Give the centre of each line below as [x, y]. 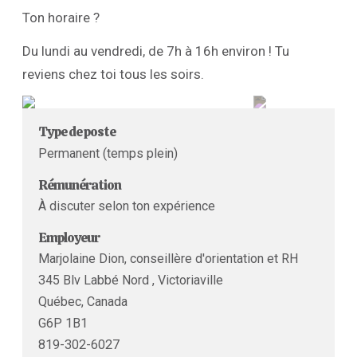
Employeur [69, 237]
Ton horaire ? [61, 17]
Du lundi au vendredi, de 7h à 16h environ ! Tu [156, 51]
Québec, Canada [83, 302]
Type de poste [77, 132]
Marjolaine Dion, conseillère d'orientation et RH [168, 259]
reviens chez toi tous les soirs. [113, 74]
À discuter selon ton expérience [127, 206]
